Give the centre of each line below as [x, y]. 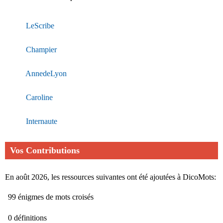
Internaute [42, 121]
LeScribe [40, 26]
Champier [41, 50]
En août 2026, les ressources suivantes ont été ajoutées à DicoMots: [111, 177]
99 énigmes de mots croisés [51, 197]
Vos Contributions [45, 151]
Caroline [39, 98]
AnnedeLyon [46, 74]
